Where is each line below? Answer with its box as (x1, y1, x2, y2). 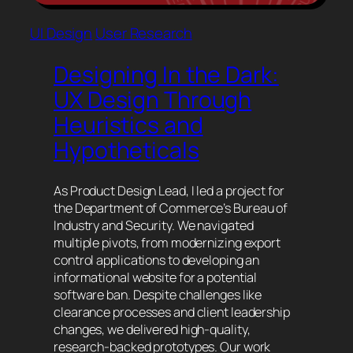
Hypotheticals (54, 134, 199, 165)
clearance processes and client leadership (54, 303, 290, 321)
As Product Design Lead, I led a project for (54, 181, 284, 199)
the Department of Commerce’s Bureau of (54, 199, 288, 217)
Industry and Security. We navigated (54, 216, 254, 234)
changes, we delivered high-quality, (54, 320, 251, 338)
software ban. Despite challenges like (54, 285, 262, 303)
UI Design (30, 23, 93, 44)
